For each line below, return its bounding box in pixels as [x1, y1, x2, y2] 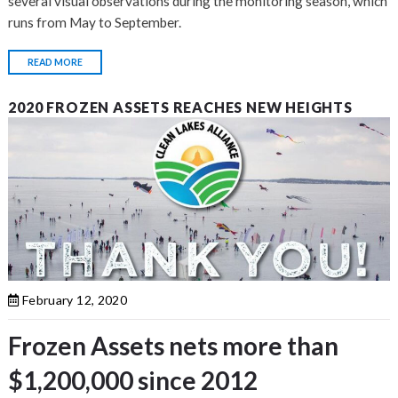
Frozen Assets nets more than [8, 330, 339, 362]
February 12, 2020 [19, 292, 127, 308]
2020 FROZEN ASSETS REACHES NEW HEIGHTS [8, 99, 353, 116]
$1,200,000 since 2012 [8, 365, 259, 396]
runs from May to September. [8, 14, 185, 31]
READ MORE [28, 57, 84, 68]
